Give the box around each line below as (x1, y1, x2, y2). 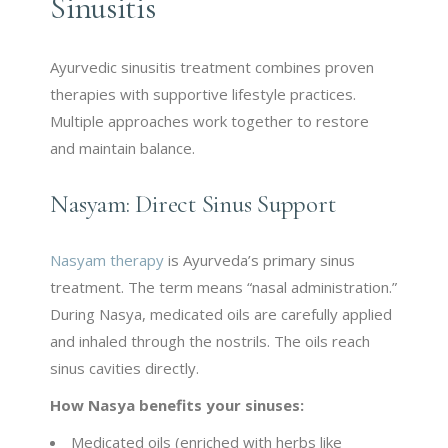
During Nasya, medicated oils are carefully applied (50, 304, 393, 325)
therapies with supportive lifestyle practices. (50, 84, 357, 105)
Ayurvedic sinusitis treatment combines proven (50, 57, 375, 78)
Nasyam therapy (50, 250, 165, 271)
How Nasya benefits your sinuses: (50, 395, 305, 416)
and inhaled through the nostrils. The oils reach (50, 331, 371, 352)
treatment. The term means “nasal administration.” (50, 277, 398, 298)
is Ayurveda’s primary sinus (164, 250, 356, 271)
